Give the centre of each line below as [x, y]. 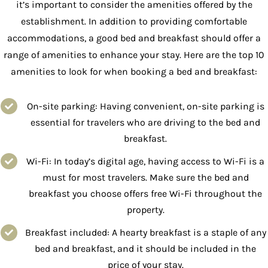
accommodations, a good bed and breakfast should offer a [134, 38]
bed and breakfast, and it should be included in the [146, 249]
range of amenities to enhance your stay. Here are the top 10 [134, 55]
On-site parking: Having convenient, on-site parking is [145, 106]
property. [145, 210]
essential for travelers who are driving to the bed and [146, 122]
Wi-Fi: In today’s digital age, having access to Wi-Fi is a [146, 162]
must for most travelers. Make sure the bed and [145, 178]
